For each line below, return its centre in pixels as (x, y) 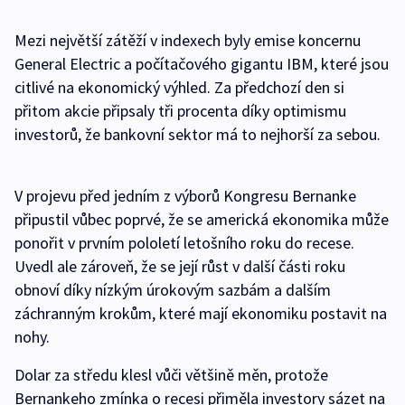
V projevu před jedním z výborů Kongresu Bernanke (185, 196)
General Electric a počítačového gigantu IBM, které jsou (202, 64)
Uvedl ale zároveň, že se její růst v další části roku (180, 267)
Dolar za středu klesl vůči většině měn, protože (171, 375)
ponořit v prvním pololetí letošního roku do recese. (184, 243)
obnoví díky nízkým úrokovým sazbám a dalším (173, 290)
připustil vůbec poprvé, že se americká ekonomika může (202, 220)
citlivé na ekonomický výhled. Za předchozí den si (179, 88)
